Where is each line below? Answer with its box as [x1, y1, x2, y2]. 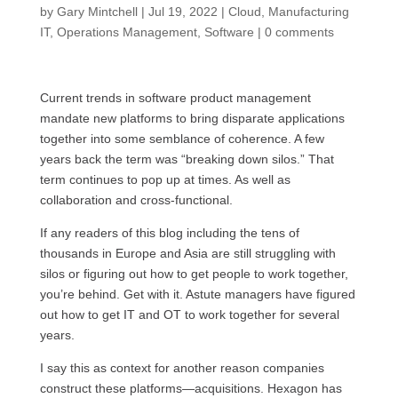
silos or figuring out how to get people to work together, [39, 267, 348, 281]
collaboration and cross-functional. [39, 193, 233, 207]
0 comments [264, 25, 334, 39]
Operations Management [56, 25, 197, 39]
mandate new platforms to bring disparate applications [39, 111, 345, 125]
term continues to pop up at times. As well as [39, 172, 291, 187]
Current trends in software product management [39, 91, 311, 105]
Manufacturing [267, 4, 349, 19]
